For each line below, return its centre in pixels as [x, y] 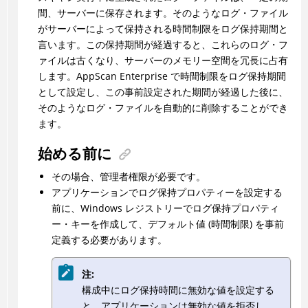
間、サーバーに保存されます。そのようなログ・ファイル [163, 13]
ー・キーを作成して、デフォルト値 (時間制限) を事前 [167, 224]
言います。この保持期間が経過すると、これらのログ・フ [163, 45]
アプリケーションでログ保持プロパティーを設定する [167, 192]
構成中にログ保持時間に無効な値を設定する [178, 289]
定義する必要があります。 [109, 240]
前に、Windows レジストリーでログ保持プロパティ [165, 208]
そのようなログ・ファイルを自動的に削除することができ [163, 108]
